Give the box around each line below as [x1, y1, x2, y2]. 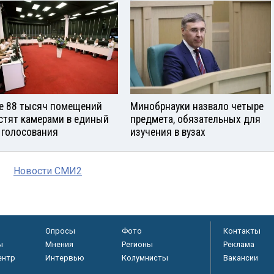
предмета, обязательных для [130, 113, 261, 125]
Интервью [45, 253, 84, 262]
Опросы [45, 226, 75, 235]
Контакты [223, 226, 261, 235]
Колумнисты [121, 253, 168, 262]
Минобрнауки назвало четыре [130, 100, 264, 113]
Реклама [223, 239, 254, 249]
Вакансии [223, 253, 258, 262]
